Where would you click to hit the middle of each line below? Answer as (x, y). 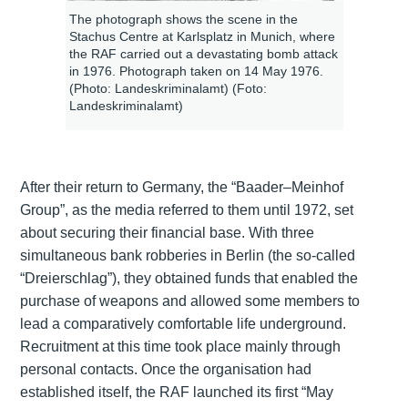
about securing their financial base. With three (167, 232)
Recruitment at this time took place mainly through (180, 346)
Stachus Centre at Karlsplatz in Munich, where (202, 36)
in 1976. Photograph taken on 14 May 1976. (196, 71)
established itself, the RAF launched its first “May (176, 392)
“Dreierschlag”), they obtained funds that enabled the (189, 278)
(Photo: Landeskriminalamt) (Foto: (168, 88)
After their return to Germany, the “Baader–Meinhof (181, 187)
